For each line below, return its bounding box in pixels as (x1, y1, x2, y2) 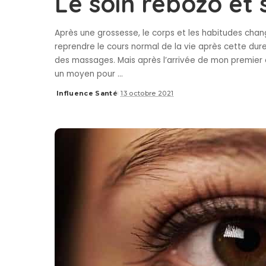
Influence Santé (56, 89, 118, 97)
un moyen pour (55, 68, 118, 80)
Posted (54, 93, 83, 102)
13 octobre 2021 (121, 89, 174, 97)
